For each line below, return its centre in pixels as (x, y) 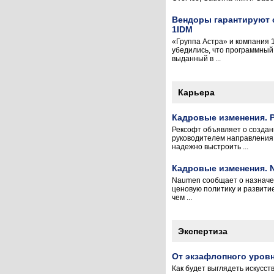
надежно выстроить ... (210, 147)
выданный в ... (196, 59)
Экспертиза (203, 231)
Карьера (196, 92)
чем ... (182, 198)
